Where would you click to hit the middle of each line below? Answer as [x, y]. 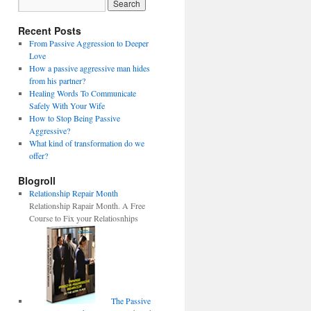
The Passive [129, 301]
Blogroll [37, 180]
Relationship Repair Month [73, 193]
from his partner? [57, 81]
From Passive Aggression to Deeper [89, 43]
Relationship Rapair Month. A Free [87, 205]
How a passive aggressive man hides [89, 68]
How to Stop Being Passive [74, 118]
